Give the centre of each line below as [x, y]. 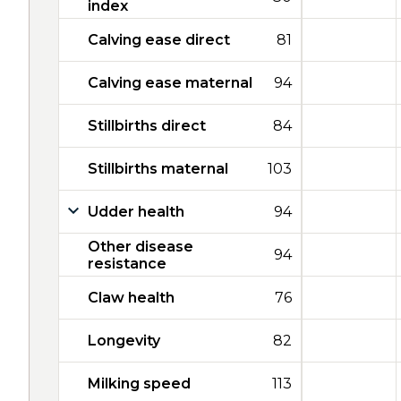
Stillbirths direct [147, 126]
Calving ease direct [159, 40]
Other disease [141, 246]
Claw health [131, 298]
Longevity [124, 341]
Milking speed [139, 384]
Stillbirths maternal [158, 169]
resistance [127, 263]
